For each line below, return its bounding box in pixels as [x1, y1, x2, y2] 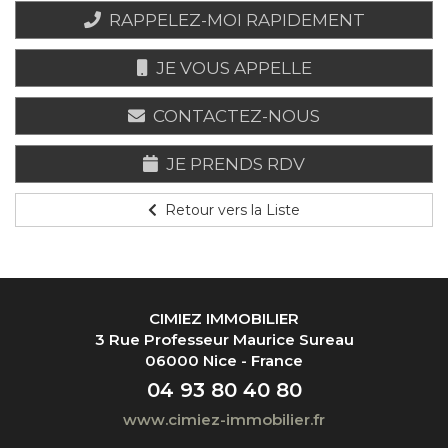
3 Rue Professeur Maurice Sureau [94, 330, 354, 350]
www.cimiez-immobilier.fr [123, 410, 325, 430]
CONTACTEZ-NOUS [149, 106, 320, 127]
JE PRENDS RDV [162, 154, 305, 175]
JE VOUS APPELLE [151, 58, 312, 79]
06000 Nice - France [145, 351, 303, 371]
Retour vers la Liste [161, 201, 300, 220]
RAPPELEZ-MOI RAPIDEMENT [104, 10, 365, 31]
